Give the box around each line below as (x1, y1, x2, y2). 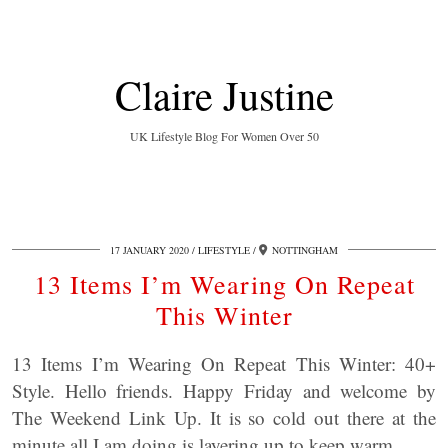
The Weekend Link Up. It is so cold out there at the (12, 405, 436, 430)
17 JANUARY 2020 (110, 243, 189, 257)
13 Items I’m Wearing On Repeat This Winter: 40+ (12, 351, 436, 376)
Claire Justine (114, 67, 334, 121)
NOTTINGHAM (272, 243, 338, 257)
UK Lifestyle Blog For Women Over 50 (129, 128, 319, 144)
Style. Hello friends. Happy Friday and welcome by (12, 378, 436, 403)
